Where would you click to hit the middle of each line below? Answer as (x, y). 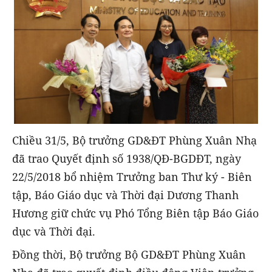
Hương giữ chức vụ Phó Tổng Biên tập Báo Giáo (135, 213)
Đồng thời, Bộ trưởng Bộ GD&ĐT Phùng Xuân (129, 254)
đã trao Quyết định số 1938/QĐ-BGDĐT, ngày (127, 158)
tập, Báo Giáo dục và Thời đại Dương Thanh (125, 195)
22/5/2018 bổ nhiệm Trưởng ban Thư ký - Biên (132, 176)
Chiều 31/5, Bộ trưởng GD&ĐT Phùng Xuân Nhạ (134, 140)
